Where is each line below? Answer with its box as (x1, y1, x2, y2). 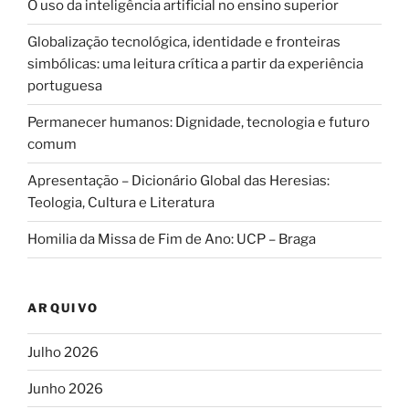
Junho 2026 (27, 380, 103, 397)
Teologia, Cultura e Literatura (27, 194, 215, 212)
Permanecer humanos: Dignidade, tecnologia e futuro (27, 114, 370, 131)
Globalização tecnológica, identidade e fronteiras (27, 34, 341, 51)
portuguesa (27, 78, 102, 95)
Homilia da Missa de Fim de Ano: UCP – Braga (27, 231, 316, 248)
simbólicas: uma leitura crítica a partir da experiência (27, 56, 363, 73)
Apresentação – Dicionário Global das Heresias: (27, 173, 330, 190)
